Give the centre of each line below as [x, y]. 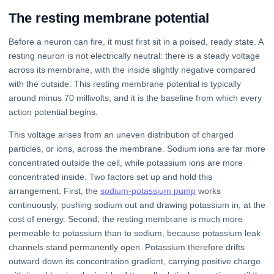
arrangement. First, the [54, 191]
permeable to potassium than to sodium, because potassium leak [135, 233]
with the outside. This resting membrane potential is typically [125, 83]
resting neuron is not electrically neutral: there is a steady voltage [134, 55]
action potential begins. [53, 112]
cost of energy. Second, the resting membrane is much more [126, 219]
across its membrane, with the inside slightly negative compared [132, 69]
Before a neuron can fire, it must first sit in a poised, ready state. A [136, 41]
